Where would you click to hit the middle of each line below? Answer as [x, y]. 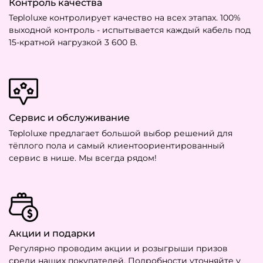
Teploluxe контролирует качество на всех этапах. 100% [125, 18]
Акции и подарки [52, 233]
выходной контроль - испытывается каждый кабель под [130, 30]
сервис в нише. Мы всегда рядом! [83, 158]
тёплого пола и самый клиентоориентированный [117, 145]
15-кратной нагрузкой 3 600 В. [73, 43]
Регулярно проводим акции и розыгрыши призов [118, 248]
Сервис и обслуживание [69, 118]
